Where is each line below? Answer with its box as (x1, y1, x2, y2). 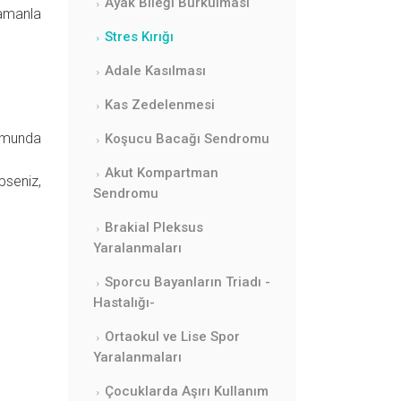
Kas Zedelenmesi (105, 96, 215, 113)
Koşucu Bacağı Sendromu (105, 130, 269, 147)
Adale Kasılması (105, 62, 206, 79)
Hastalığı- (93, 294, 155, 311)
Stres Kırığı (105, 28, 174, 45)
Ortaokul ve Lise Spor (105, 328, 240, 345)
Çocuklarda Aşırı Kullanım (105, 382, 269, 399)
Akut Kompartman (105, 164, 218, 181)
